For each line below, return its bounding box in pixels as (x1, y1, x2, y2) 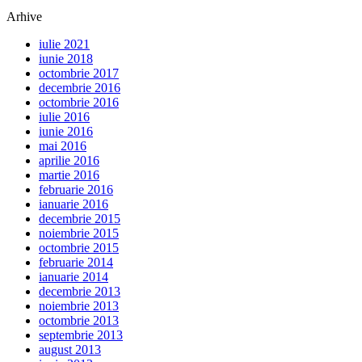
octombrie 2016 (39, 95, 119, 110)
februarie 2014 (39, 255, 113, 270)
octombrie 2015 (39, 241, 119, 255)
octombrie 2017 (39, 66, 119, 81)
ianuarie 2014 (39, 270, 108, 284)
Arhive (6, 10, 42, 24)
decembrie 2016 (39, 81, 120, 95)
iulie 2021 (39, 37, 90, 52)
